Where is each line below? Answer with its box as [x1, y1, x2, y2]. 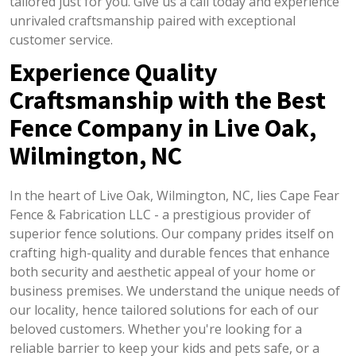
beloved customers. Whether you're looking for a [9, 320, 302, 338]
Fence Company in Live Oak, [9, 112, 316, 144]
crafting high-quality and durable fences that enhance [9, 244, 330, 261]
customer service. [9, 31, 113, 48]
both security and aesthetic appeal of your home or [9, 263, 315, 281]
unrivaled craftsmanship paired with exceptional [9, 12, 296, 29]
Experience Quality [9, 56, 218, 88]
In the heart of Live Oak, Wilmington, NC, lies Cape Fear [9, 187, 339, 204]
